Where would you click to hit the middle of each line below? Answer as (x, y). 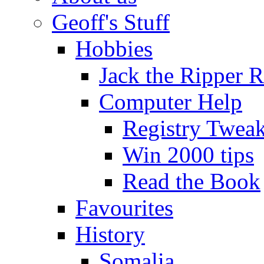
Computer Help (171, 102)
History (110, 235)
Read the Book (192, 181)
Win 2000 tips (188, 155)
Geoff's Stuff (111, 22)
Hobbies (114, 49)
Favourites (124, 208)
